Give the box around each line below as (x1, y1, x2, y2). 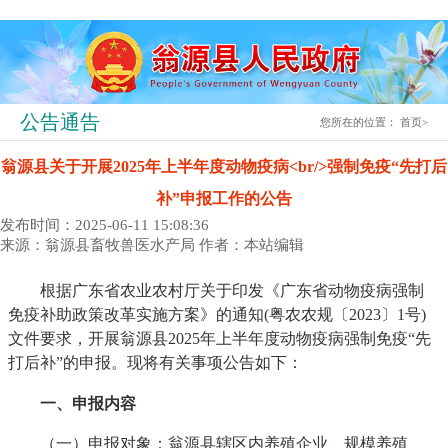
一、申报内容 (40, 393, 137, 413)
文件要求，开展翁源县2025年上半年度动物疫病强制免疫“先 (8, 329, 432, 349)
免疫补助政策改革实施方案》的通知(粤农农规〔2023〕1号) (8, 305, 427, 325)
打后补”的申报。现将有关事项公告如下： (8, 353, 304, 373)
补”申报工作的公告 (156, 188, 292, 208)
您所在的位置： (320, 115, 401, 128)
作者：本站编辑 (199, 236, 304, 253)
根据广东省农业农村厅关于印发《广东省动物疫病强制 (8, 281, 425, 301)
